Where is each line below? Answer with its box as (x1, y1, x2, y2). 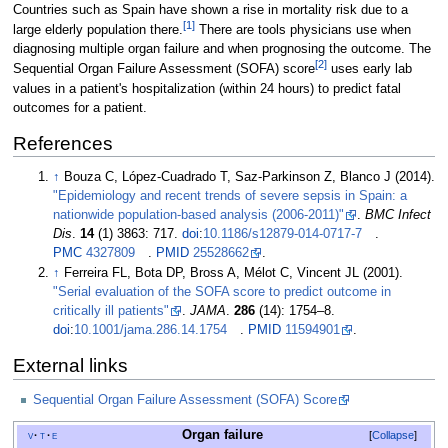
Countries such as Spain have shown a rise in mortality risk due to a (12, 3, 408, 18)
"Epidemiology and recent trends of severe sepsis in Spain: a (53, 189, 408, 204)
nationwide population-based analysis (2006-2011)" (53, 208, 345, 223)
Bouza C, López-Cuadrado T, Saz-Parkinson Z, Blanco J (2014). (64, 170, 436, 185)
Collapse (372, 429, 415, 442)
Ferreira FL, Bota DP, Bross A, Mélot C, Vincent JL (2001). (64, 266, 404, 281)
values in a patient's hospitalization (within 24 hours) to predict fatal (12, 81, 401, 96)
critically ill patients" (53, 304, 170, 319)
